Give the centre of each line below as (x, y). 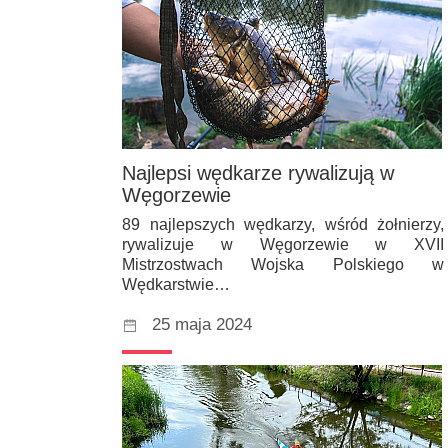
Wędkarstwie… (176, 285)
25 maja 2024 (202, 325)
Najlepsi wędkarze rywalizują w (258, 173)
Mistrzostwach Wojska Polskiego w (283, 265)
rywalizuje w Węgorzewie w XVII (283, 245)
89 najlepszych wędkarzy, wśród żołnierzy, (283, 225)
